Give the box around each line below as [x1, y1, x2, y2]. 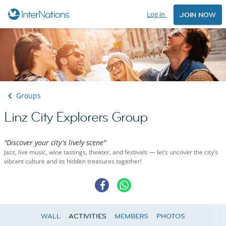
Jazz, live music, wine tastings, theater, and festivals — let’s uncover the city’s [4, 148, 218, 157]
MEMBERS [114, 211, 149, 221]
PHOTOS [156, 211, 185, 221]
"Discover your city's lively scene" [4, 138, 106, 148]
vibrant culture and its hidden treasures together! [4, 157, 142, 166]
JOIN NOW [179, 10, 216, 20]
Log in [146, 10, 166, 19]
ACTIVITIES [68, 211, 106, 221]
